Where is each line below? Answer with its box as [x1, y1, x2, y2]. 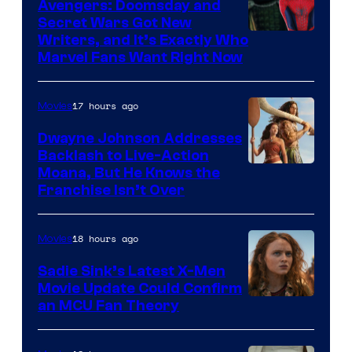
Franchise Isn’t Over [38, 181, 185, 199]
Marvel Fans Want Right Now [38, 48, 243, 66]
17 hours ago [72, 98, 138, 112]
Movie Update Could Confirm [38, 279, 242, 297]
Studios [247, 53, 299, 75]
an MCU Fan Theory [38, 296, 179, 314]
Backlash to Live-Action [38, 146, 209, 164]
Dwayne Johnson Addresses [38, 129, 242, 147]
